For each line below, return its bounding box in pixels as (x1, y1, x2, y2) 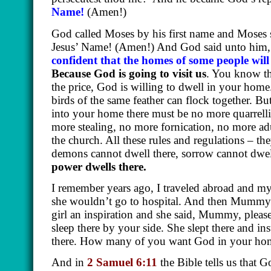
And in (51, 256, 87, 269)
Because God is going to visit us (51, 67, 206, 80)
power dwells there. (51, 160, 146, 173)
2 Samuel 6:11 (87, 256, 157, 269)
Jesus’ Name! (51, 40, 115, 53)
